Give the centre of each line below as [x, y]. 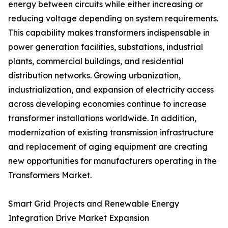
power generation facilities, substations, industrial [106, 47]
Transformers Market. [50, 175]
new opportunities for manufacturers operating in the [112, 161]
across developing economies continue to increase [107, 104]
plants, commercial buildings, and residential [96, 61]
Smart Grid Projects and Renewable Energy [94, 204]
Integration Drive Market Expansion [79, 218]
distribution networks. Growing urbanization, [94, 76]
